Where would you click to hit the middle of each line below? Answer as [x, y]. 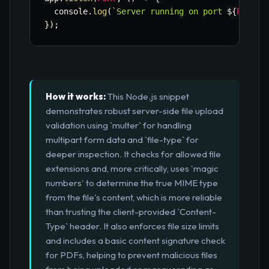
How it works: [76, 97]
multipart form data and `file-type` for [122, 140]
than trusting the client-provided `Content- [131, 212]
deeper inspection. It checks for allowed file [133, 154]
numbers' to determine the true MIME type [132, 183]
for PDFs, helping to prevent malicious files [131, 255]
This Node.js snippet [147, 97]
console [66, 12]
